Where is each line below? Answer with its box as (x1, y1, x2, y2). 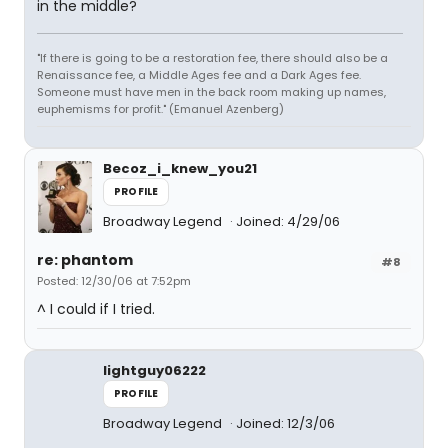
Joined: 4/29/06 (236, 212, 340, 231)
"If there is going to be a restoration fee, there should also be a (37, 50, 388, 66)
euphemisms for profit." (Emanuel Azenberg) (37, 101, 284, 117)
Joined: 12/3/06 (236, 414, 335, 433)
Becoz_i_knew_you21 (103, 159, 257, 178)
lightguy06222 (103, 361, 206, 380)
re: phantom (37, 250, 133, 270)
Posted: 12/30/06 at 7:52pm (37, 273, 191, 289)
